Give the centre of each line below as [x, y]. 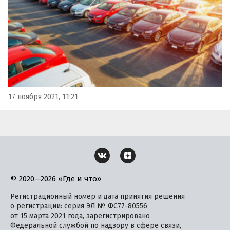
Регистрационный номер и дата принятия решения [98, 196]
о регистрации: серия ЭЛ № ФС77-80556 [79, 206]
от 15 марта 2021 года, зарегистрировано [80, 216]
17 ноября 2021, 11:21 [43, 97]
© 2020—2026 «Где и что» [56, 178]
